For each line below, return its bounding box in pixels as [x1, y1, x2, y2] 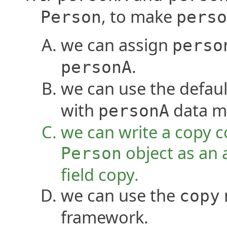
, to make [101, 5, 176, 28]
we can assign [61, 33, 172, 56]
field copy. [61, 163, 139, 186]
